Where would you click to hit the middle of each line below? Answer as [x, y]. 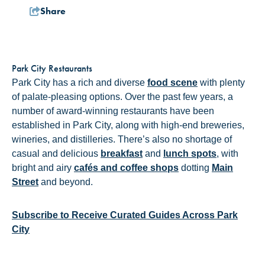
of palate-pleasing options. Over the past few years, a [122, 97]
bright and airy [43, 168]
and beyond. [66, 182]
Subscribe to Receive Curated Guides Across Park [125, 215]
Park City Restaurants [52, 69]
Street [25, 182]
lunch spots [190, 154]
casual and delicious [56, 154]
